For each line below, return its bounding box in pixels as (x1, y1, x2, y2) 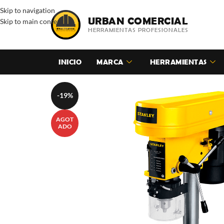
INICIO (58, 57, 81, 66)
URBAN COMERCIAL (87, 15, 188, 27)
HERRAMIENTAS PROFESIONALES (87, 26, 188, 33)
